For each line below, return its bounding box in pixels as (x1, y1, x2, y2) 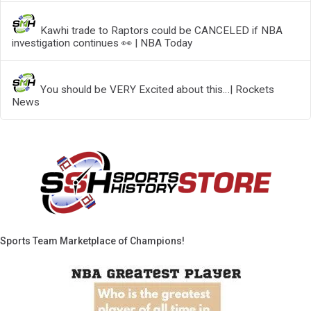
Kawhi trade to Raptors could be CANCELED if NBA (40, 24, 283, 37)
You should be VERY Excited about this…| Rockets (40, 83, 275, 96)
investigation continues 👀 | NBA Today (11, 36, 192, 49)
